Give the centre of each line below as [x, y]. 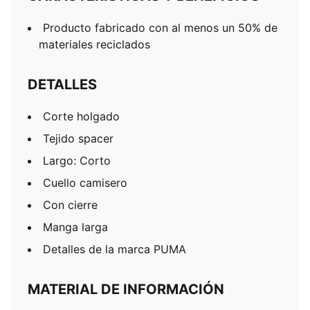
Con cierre [70, 205]
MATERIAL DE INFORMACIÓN [126, 289]
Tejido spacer [78, 138]
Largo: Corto [77, 161]
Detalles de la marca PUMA [115, 249]
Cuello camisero [85, 183]
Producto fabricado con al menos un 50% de [160, 28]
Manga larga [75, 227]
